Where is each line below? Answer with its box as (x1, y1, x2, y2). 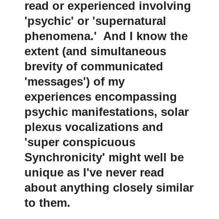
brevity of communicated (24, 60, 163, 73)
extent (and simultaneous (24, 44, 166, 58)
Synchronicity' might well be (24, 151, 184, 164)
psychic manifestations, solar (24, 105, 189, 119)
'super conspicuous (24, 135, 135, 149)
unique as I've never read (24, 166, 164, 179)
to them (24, 196, 67, 210)
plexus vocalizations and (24, 120, 163, 134)
